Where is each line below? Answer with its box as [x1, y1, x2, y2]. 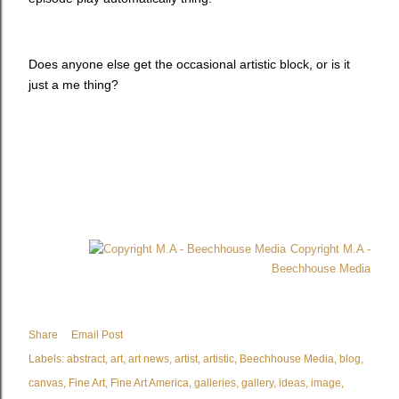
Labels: [28, 353, 64, 366]
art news [128, 353, 169, 366]
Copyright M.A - [290, 241, 370, 256]
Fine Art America [110, 377, 189, 390]
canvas [28, 377, 63, 390]
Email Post [71, 329, 123, 342]
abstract [67, 353, 105, 366]
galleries [194, 377, 236, 390]
